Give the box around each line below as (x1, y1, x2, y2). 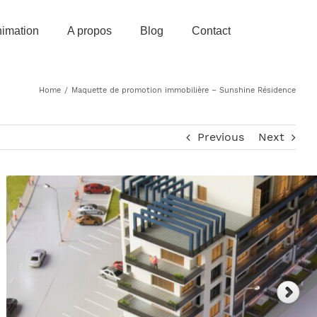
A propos (67, 24, 112, 37)
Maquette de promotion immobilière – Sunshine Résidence (71, 86, 296, 95)
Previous (197, 130, 244, 144)
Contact (192, 24, 231, 37)
